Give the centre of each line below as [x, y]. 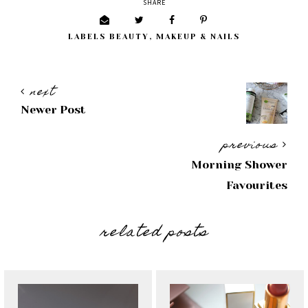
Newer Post [53, 110]
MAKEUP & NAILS [198, 37]
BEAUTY [129, 37]
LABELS [89, 37]
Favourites [257, 185]
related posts [154, 233]
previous [252, 146]
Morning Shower [239, 165]
